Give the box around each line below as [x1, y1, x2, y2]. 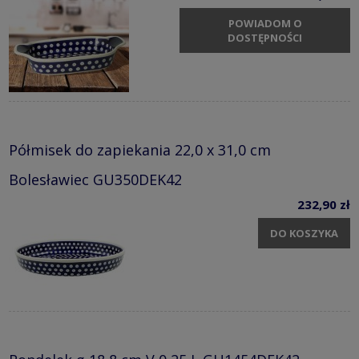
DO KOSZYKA [270, 225, 338, 240]
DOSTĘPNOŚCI [228, 30, 302, 45]
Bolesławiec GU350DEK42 [9, 170, 182, 190]
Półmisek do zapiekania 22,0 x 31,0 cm [9, 140, 271, 160]
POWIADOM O [228, 15, 302, 30]
